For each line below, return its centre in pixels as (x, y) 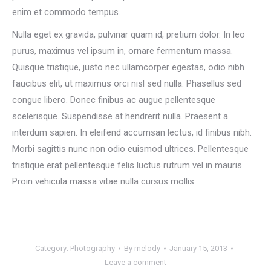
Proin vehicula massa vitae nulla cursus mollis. (104, 181)
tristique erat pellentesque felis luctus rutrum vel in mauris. (128, 165)
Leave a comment (135, 262)
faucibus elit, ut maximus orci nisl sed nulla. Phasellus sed (127, 83)
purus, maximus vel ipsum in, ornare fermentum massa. (122, 51)
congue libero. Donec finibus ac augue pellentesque (114, 100)
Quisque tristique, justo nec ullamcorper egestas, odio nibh (128, 67)
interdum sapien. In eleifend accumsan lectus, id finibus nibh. (132, 132)
